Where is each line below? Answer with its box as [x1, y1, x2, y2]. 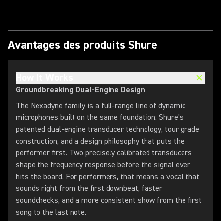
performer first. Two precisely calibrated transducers [16, 148, 192, 158]
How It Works [16, 72, 73, 84]
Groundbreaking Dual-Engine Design [16, 85, 145, 95]
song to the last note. [16, 207, 86, 217]
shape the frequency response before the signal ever [16, 160, 190, 170]
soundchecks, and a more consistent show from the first [16, 195, 202, 205]
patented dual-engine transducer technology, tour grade [16, 124, 199, 134]
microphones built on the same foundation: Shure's [16, 112, 184, 122]
